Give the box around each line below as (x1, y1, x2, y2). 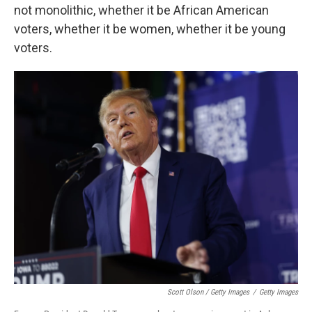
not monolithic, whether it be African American (14, 3, 269, 17)
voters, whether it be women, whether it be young (14, 22, 286, 36)
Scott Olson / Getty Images (167, 288, 249, 297)
